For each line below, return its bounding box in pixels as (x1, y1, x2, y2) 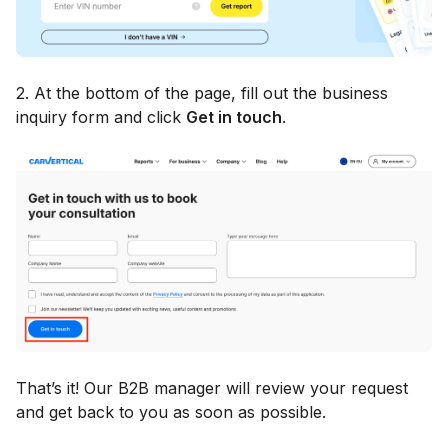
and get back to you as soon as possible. (16, 402, 326, 423)
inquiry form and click (16, 106, 186, 127)
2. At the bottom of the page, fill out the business (16, 82, 388, 103)
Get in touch (186, 106, 282, 127)
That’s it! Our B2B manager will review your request (16, 378, 408, 399)
